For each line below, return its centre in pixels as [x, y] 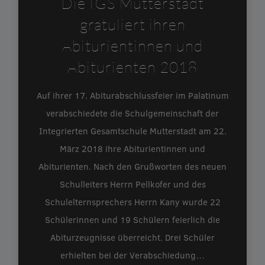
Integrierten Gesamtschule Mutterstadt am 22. [132, 130]
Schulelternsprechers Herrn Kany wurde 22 [132, 201]
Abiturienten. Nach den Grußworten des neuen [132, 166]
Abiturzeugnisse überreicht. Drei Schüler [132, 237]
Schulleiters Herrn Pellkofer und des [132, 184]
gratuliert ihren [132, 24]
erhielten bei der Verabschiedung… [132, 255]
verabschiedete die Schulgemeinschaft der [132, 113]
